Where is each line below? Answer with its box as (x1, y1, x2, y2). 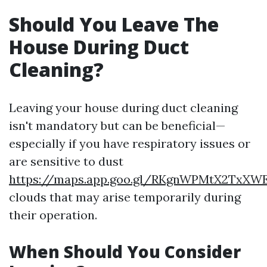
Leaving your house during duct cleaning (9, 100, 238, 115)
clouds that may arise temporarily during (9, 190, 241, 204)
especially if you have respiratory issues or (9, 136, 250, 151)
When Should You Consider (9, 240, 241, 263)
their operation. (9, 207, 97, 222)
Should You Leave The (9, 11, 219, 37)
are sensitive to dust (9, 154, 123, 169)
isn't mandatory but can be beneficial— (9, 118, 225, 133)
